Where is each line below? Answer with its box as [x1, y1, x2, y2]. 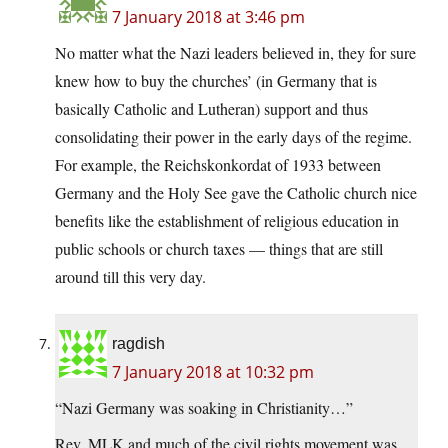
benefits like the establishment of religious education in [55, 210, 399, 232]
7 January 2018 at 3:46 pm [112, 6, 305, 29]
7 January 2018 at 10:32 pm [112, 361, 314, 384]
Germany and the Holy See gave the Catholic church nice [55, 182, 417, 204]
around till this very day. [55, 266, 206, 288]
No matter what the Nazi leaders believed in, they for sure [55, 42, 416, 64]
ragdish [112, 335, 165, 353]
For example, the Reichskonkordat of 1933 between [55, 154, 381, 176]
